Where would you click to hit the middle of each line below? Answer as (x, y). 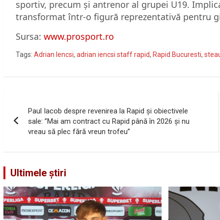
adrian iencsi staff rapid (113, 54)
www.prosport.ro (79, 36)
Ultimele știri (38, 173)
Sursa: (30, 36)
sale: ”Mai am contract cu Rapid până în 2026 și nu (109, 121)
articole (30, 141)
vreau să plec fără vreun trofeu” (79, 131)
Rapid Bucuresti (177, 54)
